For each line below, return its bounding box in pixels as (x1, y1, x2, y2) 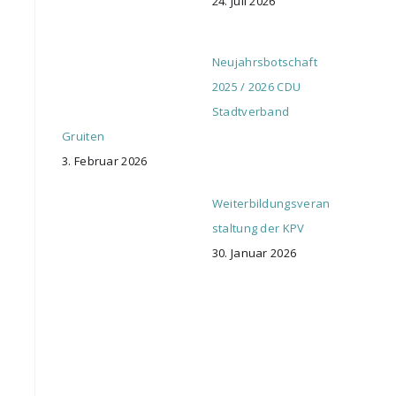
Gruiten (62, 128, 105, 145)
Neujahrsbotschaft (211, 54, 317, 71)
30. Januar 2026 (211, 244, 297, 261)
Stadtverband (211, 103, 290, 120)
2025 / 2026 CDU (211, 79, 301, 95)
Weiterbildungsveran (211, 194, 331, 211)
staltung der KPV (211, 219, 305, 236)
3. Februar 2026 (62, 153, 148, 170)
